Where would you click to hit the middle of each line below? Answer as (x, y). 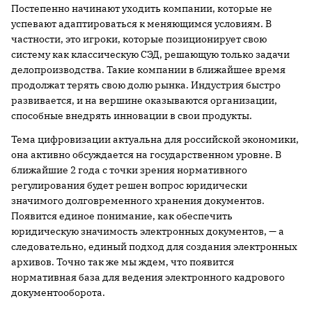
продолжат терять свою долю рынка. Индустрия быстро (146, 85)
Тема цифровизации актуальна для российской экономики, (155, 140)
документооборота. (58, 293)
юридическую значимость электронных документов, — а (148, 232)
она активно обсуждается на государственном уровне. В (146, 155)
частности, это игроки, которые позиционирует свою (139, 39)
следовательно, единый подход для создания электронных (154, 247)
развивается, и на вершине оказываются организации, (144, 101)
